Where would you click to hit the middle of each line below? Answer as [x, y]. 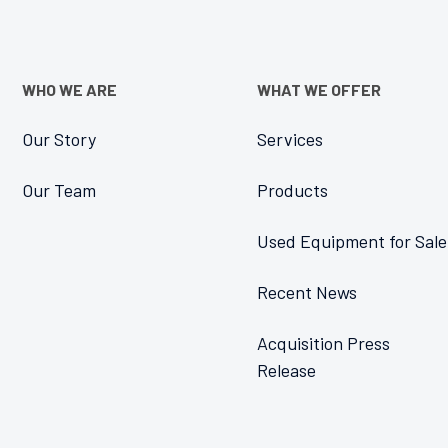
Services [289, 139]
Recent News [306, 292]
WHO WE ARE [69, 89]
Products [292, 190]
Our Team [59, 190]
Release [286, 370]
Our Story [59, 139]
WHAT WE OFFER [318, 89]
